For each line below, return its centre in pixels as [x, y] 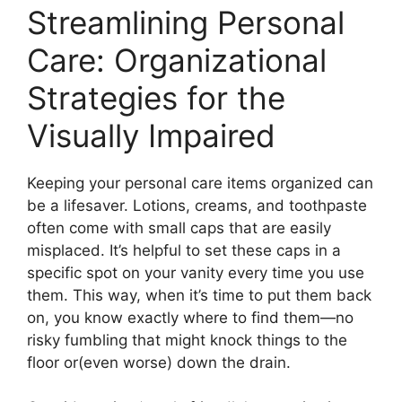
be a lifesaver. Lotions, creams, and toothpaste [197, 205]
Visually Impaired [151, 135]
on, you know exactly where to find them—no [190, 317]
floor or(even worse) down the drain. [159, 362]
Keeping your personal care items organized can [200, 183]
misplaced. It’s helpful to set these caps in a [184, 250]
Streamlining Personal [186, 22]
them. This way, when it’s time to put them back [199, 295]
